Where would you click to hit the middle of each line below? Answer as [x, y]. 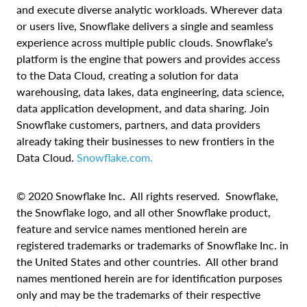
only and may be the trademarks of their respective [138, 294]
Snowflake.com [112, 157]
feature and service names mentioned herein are [132, 228]
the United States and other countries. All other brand [147, 261]
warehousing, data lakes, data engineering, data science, [150, 91]
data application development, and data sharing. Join [143, 108]
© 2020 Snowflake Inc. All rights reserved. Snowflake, [147, 195]
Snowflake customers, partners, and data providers [138, 124]
